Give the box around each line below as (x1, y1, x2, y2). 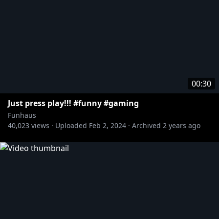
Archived (132, 121, 161, 130)
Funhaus (8, 110, 36, 120)
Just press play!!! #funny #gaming (8, 98, 139, 109)
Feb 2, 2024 (89, 121, 126, 130)
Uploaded (55, 121, 87, 130)
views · (29, 121, 53, 130)
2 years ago (163, 121, 200, 130)
